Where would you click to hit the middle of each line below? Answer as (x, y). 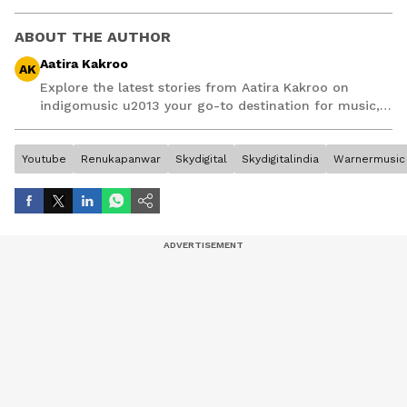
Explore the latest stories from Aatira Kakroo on (194, 87)
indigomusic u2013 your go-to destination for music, (210, 105)
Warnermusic (369, 159)
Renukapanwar (121, 159)
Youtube (44, 159)
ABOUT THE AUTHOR (93, 36)
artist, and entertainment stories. (146, 123)
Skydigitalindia (280, 159)
